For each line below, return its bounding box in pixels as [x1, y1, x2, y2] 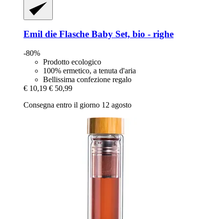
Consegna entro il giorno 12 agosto [23, 101, 131, 109]
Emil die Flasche [23, 29, 89, 40]
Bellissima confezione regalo [43, 75, 131, 84]
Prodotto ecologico [43, 58, 101, 66]
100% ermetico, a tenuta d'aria [43, 66, 136, 75]
